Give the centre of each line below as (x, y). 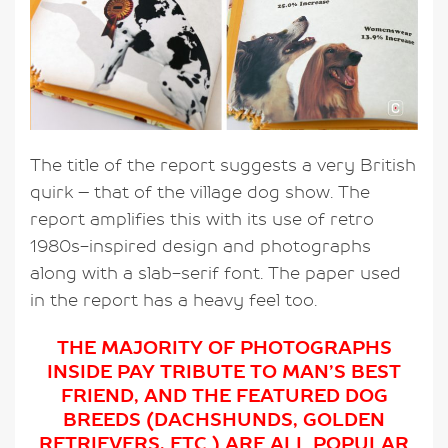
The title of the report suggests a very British (223, 165)
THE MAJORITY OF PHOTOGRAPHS (224, 348)
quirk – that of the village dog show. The (200, 192)
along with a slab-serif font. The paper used (215, 273)
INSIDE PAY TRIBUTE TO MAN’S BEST (224, 372)
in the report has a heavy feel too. (173, 300)
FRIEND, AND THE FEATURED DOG (224, 396)
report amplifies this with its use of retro (202, 219)
